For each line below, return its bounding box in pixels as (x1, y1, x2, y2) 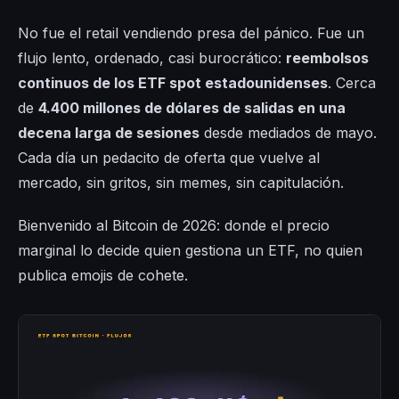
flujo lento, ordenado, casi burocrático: (18, 49, 286, 68)
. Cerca (328, 74, 376, 93)
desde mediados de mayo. (199, 124, 377, 142)
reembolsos (286, 49, 369, 68)
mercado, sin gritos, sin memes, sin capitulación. (18, 174, 344, 192)
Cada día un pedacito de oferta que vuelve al (18, 149, 320, 167)
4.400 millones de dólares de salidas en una (38, 99, 346, 118)
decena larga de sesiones (18, 124, 199, 142)
